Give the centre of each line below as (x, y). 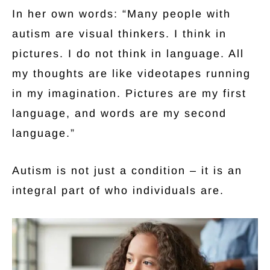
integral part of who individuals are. (118, 191)
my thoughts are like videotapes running (131, 74)
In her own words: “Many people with (121, 14)
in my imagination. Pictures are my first (129, 94)
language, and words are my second (119, 114)
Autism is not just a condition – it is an (127, 171)
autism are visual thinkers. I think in (119, 34)
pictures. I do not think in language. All (128, 54)
